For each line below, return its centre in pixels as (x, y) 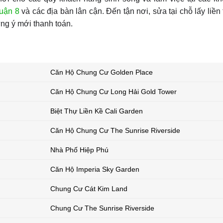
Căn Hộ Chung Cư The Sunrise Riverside (115, 131)
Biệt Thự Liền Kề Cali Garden (97, 111)
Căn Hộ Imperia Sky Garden (95, 169)
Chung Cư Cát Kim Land (89, 189)
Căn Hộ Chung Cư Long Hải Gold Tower (113, 92)
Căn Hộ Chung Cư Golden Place (102, 72)
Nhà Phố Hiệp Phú (79, 150)
